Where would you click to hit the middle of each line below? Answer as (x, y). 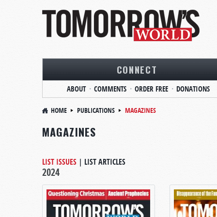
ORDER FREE (151, 89)
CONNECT (137, 69)
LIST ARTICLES (105, 162)
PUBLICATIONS (96, 110)
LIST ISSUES (59, 162)
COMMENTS (110, 89)
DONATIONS (193, 89)
